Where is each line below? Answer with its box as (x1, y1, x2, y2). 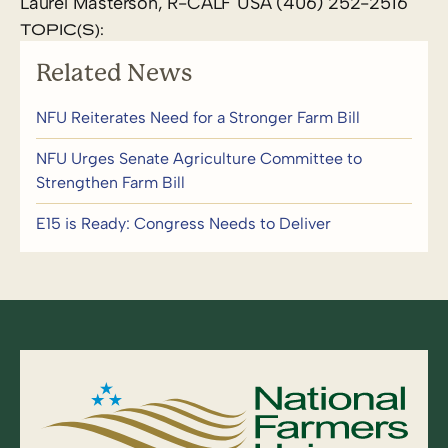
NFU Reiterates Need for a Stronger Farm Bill (36, 107, 360, 127)
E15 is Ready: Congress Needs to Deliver (36, 213, 331, 233)
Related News (36, 58, 192, 87)
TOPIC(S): (20, 17, 104, 40)
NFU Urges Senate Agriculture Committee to (36, 148, 362, 168)
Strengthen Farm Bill (36, 172, 185, 192)
